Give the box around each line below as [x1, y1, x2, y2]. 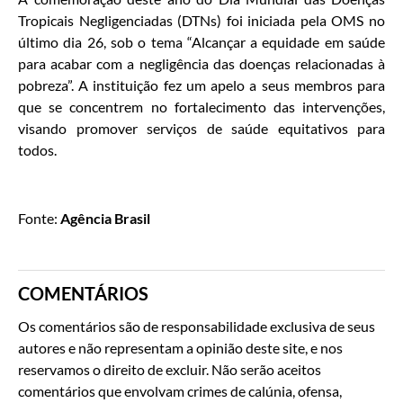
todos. [18, 140, 57, 158]
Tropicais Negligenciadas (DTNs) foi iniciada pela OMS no [18, 11, 385, 29]
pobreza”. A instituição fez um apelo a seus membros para [18, 76, 385, 94]
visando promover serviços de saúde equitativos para [18, 119, 385, 137]
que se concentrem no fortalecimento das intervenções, [18, 97, 385, 115]
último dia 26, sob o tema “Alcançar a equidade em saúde [18, 32, 385, 50]
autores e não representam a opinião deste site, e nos [18, 339, 343, 357]
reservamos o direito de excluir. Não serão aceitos [18, 361, 321, 379]
